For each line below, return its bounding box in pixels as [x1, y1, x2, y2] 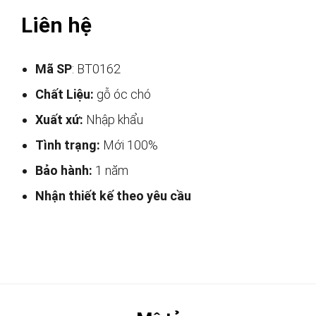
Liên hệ [21, 13, 92, 38]
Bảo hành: [35, 163, 92, 178]
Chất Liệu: [35, 87, 94, 102]
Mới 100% [100, 138, 158, 153]
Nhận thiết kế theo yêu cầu [35, 188, 191, 204]
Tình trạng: [35, 138, 100, 153]
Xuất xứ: [35, 112, 83, 128]
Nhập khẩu [83, 112, 143, 128]
